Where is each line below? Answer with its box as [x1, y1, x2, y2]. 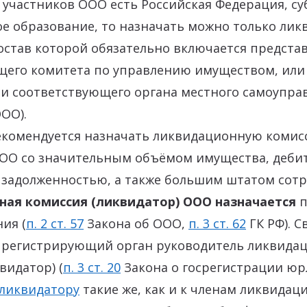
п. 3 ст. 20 [63, 259, 121, 275]
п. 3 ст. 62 [188, 215, 246, 232]
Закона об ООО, [84, 215, 188, 232]
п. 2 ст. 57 [26, 215, 84, 232]
